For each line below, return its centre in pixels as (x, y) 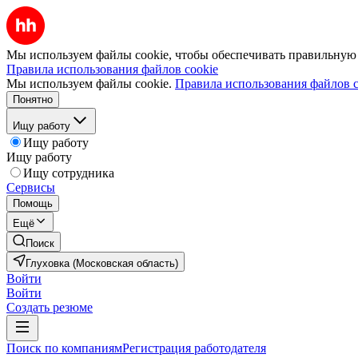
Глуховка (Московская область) (102, 263)
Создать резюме (50, 307)
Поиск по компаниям (64, 348)
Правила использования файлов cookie (112, 69)
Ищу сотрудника (69, 173)
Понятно (33, 99)
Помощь (33, 203)
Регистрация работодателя (194, 348)
